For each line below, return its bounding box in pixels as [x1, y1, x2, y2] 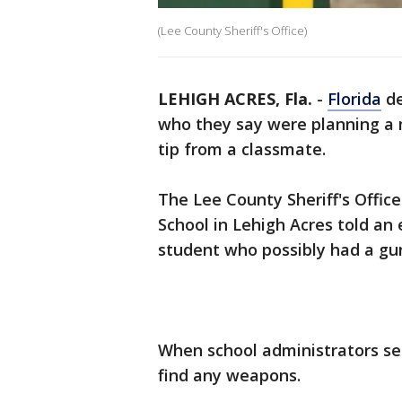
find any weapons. [158, 364, 301, 387]
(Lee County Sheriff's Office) [158, 22, 307, 39]
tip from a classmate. [158, 138, 326, 161]
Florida [328, 88, 381, 110]
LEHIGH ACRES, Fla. [158, 88, 312, 110]
